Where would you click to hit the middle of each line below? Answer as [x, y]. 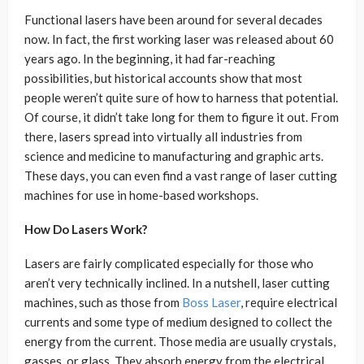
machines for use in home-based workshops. [141, 195]
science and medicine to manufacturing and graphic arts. [174, 156]
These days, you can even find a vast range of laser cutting [181, 176]
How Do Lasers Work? [86, 230]
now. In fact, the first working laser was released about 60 [179, 39]
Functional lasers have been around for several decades [173, 20]
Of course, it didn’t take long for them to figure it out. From [182, 117]
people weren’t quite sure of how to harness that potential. [181, 98]
